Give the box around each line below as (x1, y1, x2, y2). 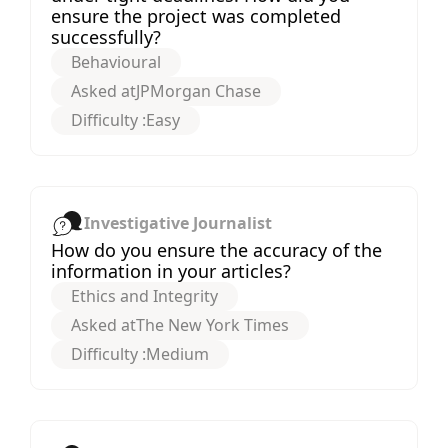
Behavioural (71, 50, 161, 73)
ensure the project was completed (51, 3, 341, 28)
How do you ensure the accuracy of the (51, 237, 382, 262)
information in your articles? (51, 258, 291, 283)
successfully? (51, 24, 161, 49)
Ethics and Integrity (71, 284, 218, 307)
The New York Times (136, 313, 289, 336)
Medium (146, 342, 209, 365)
